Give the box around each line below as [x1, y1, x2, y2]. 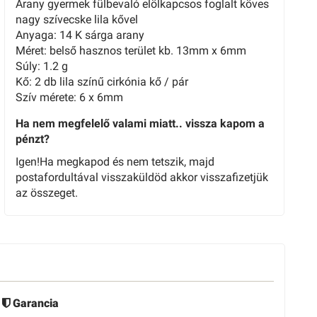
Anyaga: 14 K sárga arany [16, 28, 144, 42]
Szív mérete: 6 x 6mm [16, 91, 123, 104]
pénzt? [16, 132, 50, 146]
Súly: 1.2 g [16, 59, 68, 73]
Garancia [10, 296, 59, 310]
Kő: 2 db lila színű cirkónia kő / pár [16, 75, 188, 88]
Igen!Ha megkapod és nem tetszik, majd [16, 155, 214, 168]
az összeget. [16, 186, 78, 200]
